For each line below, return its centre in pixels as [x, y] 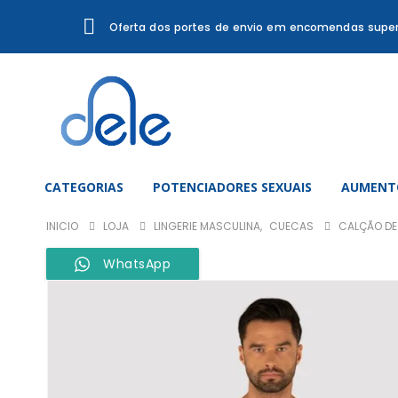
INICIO [62, 226]
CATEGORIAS [84, 187]
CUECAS [291, 226]
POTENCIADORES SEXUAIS [232, 187]
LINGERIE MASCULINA [207, 226]
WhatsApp [137, 264]
